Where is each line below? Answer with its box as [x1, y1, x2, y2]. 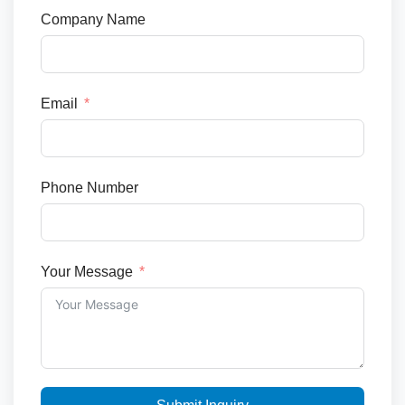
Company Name [41, 11, 146, 27]
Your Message [41, 264, 133, 280]
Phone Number [41, 180, 138, 196]
